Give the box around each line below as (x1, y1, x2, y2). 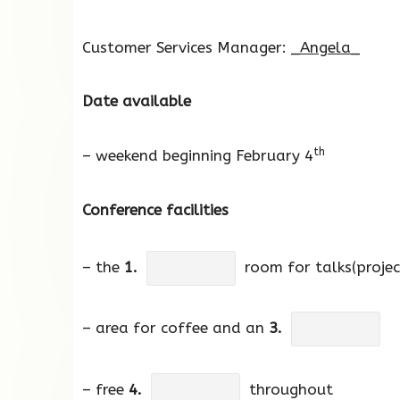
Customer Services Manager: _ (82, 37, 300, 56)
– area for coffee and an (82, 319, 269, 337)
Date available (82, 92, 191, 111)
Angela (300, 37, 351, 56)
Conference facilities (82, 200, 229, 219)
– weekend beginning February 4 (82, 146, 313, 165)
